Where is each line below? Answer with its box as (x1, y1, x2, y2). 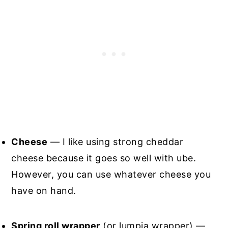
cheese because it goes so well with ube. (11, 152, 196, 163)
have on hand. (11, 185, 76, 196)
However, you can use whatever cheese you (11, 168, 211, 180)
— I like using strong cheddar (47, 136, 184, 147)
